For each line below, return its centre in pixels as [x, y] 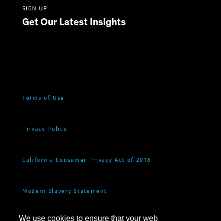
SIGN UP [35, 8]
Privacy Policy [45, 129]
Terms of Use [44, 97]
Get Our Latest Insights [74, 22]
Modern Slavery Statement [65, 191]
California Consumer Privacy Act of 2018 [87, 160]
